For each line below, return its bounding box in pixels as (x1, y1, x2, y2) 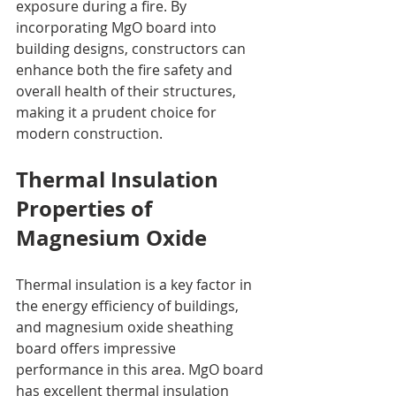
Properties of (16, 193, 157, 224)
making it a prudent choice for (16, 102, 220, 122)
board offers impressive (16, 338, 179, 358)
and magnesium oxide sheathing (16, 316, 237, 337)
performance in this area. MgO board (16, 359, 267, 379)
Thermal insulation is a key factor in (16, 274, 255, 294)
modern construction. (16, 123, 163, 143)
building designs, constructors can (16, 38, 249, 58)
